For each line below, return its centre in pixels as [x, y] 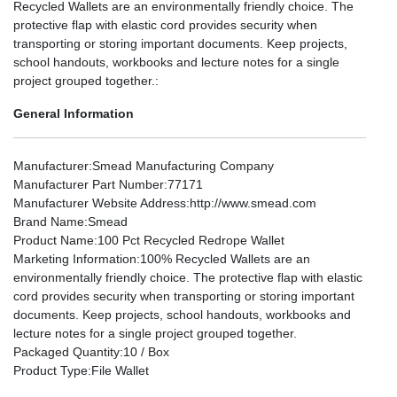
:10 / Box [144, 351]
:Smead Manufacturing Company [181, 165]
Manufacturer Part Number [89, 184]
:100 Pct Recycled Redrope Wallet [189, 240]
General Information [74, 113]
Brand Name [49, 221]
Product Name [54, 240]
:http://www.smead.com [251, 202]
